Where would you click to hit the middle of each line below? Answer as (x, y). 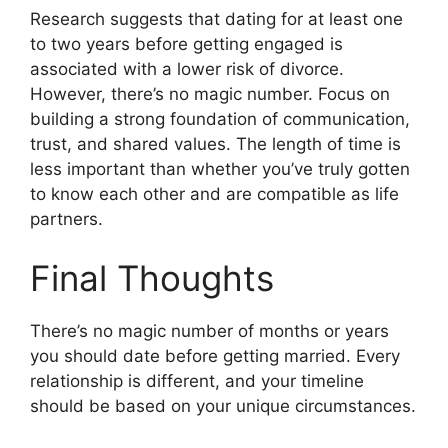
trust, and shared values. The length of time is (215, 143)
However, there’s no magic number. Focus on (210, 93)
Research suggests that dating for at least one (216, 18)
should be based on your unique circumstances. (223, 406)
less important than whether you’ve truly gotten (220, 168)
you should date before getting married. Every (215, 356)
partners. (66, 218)
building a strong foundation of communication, (220, 118)
